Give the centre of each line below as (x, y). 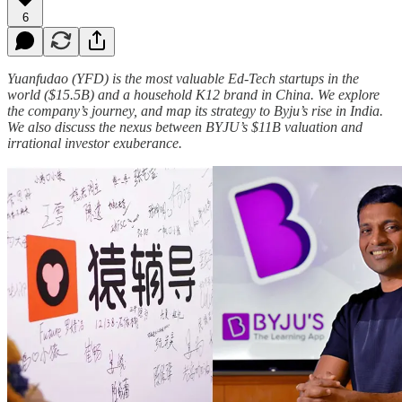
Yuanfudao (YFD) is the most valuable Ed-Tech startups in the (183, 78)
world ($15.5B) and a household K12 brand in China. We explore (193, 94)
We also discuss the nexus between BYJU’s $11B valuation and (185, 127)
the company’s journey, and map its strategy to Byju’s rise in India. (195, 110)
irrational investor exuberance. (95, 143)
